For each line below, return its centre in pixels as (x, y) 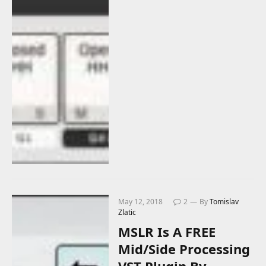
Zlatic (127, 212)
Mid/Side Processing (184, 248)
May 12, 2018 (141, 201)
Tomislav (224, 201)
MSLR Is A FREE (167, 231)
